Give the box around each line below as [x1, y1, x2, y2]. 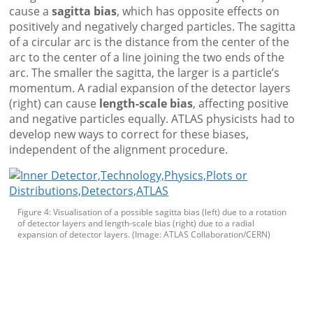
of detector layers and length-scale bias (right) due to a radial [17, 217, 255, 230]
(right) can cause [9, 96, 100, 112]
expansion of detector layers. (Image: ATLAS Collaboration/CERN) [17, 228, 271, 241]
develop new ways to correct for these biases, [9, 126, 249, 143]
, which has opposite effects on [117, 3, 280, 20]
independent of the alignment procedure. [9, 142, 228, 158]
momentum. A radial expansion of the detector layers [9, 80, 291, 96]
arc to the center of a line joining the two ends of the [9, 50, 285, 66]
